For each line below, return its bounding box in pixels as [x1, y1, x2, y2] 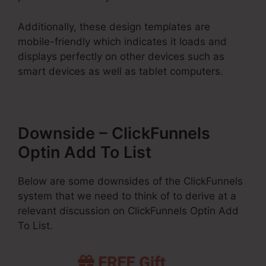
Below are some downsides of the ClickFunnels [18, 175, 243, 187]
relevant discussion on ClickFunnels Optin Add [18, 204, 239, 217]
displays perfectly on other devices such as [18, 50, 224, 62]
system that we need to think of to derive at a [18, 189, 236, 202]
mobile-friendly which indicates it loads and [18, 35, 227, 47]
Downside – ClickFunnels [18, 123, 210, 143]
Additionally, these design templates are [18, 20, 210, 33]
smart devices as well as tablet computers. [18, 65, 223, 77]
